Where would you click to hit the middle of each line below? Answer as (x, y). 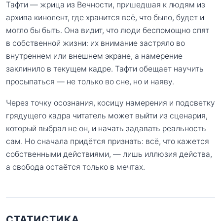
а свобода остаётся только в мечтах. (75, 167)
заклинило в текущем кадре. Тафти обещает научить (105, 69)
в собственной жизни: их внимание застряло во (95, 43)
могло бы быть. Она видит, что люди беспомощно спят (108, 30)
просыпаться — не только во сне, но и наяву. (90, 81)
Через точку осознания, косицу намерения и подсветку (110, 103)
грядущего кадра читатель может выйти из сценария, (107, 116)
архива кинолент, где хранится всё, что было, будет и (105, 17)
